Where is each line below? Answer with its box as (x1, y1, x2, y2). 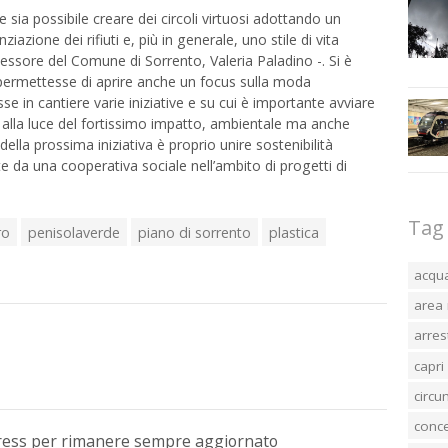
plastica (268, 222, 319, 242)
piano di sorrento (137, 222, 251, 242)
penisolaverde (27, 222, 120, 242)
